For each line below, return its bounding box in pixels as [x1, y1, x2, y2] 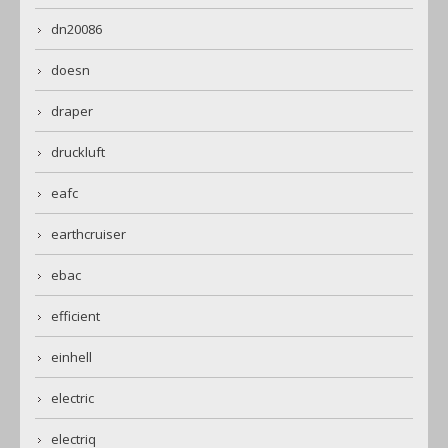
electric [51, 388, 94, 407]
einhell [51, 347, 92, 366]
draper [51, 101, 93, 120]
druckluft [51, 142, 105, 161]
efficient [51, 306, 100, 325]
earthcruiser [51, 224, 126, 243]
